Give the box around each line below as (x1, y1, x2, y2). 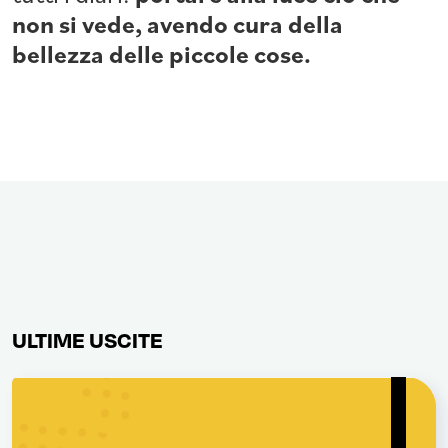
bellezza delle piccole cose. (12, 36, 311, 70)
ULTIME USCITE (12, 323, 163, 354)
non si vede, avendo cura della (12, 6, 343, 40)
